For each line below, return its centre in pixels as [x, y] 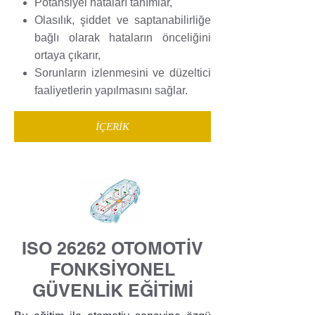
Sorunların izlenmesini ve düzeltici [122, 73]
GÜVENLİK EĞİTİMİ [112, 291]
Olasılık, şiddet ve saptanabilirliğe [122, 20]
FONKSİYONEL [112, 270]
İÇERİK [112, 126]
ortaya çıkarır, [67, 56]
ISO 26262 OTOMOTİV [112, 249]
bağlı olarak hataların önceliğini [122, 38]
